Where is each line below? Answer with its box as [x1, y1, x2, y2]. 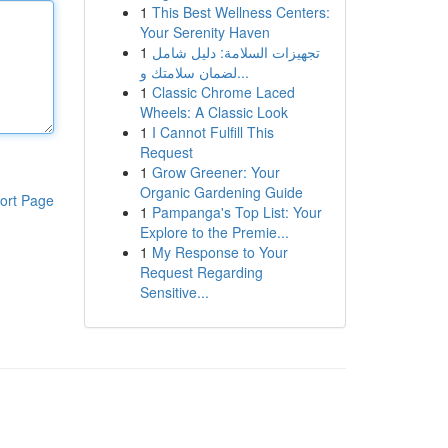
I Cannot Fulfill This [151, 122, 274, 142]
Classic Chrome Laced [151, 82, 295, 102]
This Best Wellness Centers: [151, 2, 330, 22]
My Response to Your [151, 242, 288, 262]
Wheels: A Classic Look [139, 102, 288, 122]
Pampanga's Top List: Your [151, 202, 322, 222]
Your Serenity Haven [139, 22, 270, 42]
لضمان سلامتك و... [236, 62, 249, 82]
